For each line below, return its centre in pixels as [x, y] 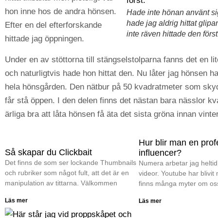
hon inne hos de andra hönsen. [61, 12]
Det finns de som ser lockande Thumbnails [71, 162]
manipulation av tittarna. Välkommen [61, 183]
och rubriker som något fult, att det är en [67, 173]
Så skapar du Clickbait [48, 152]
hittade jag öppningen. [45, 39]
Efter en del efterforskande [53, 25]
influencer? [160, 153]
